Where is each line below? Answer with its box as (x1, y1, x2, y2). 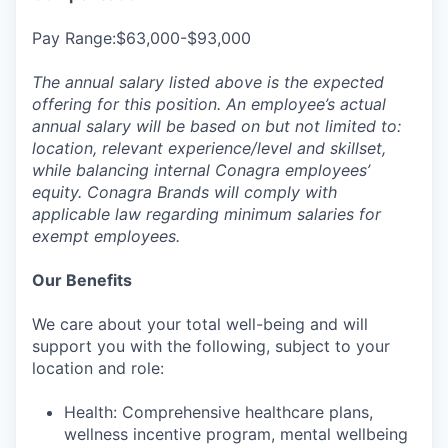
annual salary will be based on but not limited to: (32, 116, 401, 136)
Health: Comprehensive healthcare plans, (64, 402, 373, 422)
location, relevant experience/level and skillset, (32, 138, 386, 158)
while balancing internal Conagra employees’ (32, 160, 370, 180)
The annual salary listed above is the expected (32, 72, 384, 92)
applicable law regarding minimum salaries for (32, 204, 381, 224)
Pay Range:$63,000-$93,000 (32, 28, 251, 48)
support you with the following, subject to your (32, 336, 390, 356)
